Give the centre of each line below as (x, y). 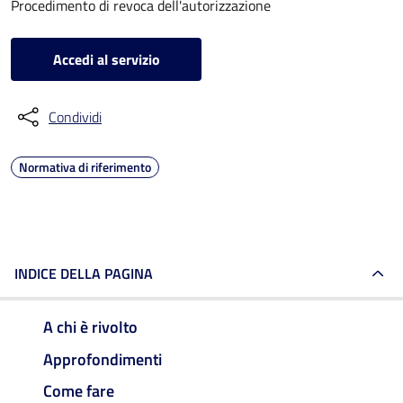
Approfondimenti (103, 359)
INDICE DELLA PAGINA (84, 273)
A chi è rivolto (90, 327)
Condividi (75, 117)
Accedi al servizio (106, 59)
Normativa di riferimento (85, 167)
